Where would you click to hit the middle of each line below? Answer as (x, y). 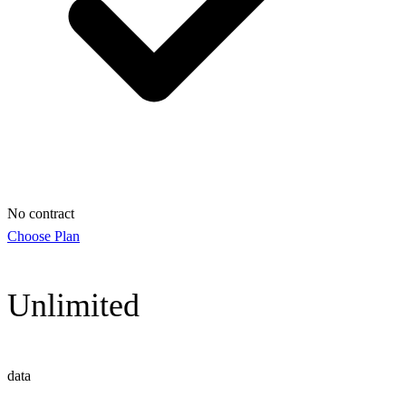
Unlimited (73, 306)
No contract (41, 214)
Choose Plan (43, 237)
